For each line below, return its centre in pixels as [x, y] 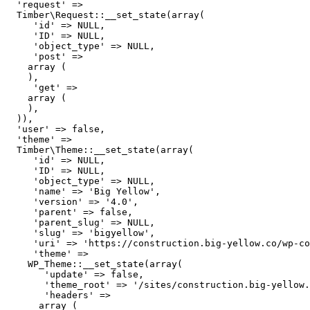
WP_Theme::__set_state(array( [94, 264]
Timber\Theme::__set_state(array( [100, 150]
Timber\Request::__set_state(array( [105, 15]
